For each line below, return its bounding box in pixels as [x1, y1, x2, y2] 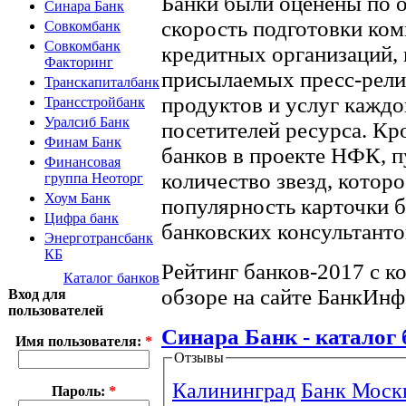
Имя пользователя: [15, 333, 145, 349]
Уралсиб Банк [44, 114, 130, 130]
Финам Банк [44, 134, 121, 150]
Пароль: [52, 383, 109, 399]
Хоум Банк [44, 190, 111, 206]
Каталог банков [63, 270, 159, 285]
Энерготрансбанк [44, 230, 153, 246]
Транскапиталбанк [44, 74, 159, 90]
